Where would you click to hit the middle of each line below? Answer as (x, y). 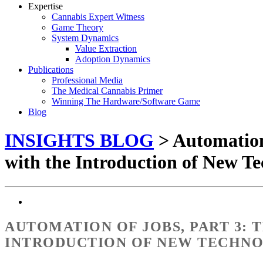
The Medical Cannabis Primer (107, 91)
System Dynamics (85, 38)
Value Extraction (106, 48)
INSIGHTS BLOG (79, 141)
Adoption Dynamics (113, 59)
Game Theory (77, 27)
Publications (51, 70)
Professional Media (87, 80)
